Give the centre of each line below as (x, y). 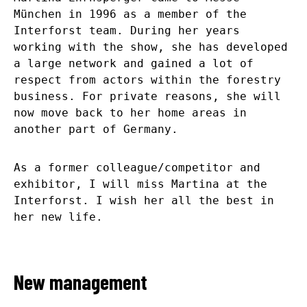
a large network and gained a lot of (134, 63)
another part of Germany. (96, 129)
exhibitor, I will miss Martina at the (140, 184)
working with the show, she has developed (151, 47)
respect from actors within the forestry (147, 79)
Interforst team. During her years (127, 30)
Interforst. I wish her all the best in (144, 200)
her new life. (58, 217)
